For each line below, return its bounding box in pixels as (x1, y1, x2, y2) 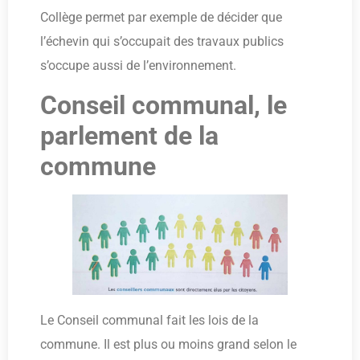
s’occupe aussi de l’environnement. (40, 58, 236, 74)
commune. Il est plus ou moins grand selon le (40, 336, 297, 352)
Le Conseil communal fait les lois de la (40, 312, 259, 328)
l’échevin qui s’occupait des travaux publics (40, 34, 284, 50)
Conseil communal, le (40, 89, 287, 121)
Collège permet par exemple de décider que (40, 10, 282, 26)
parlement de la (40, 120, 219, 151)
